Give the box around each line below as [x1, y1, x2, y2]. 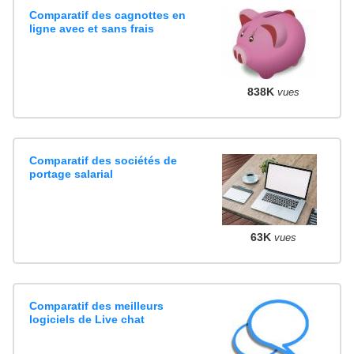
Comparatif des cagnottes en [29, 9, 186, 22]
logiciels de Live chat [29, 312, 145, 326]
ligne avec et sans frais [29, 22, 155, 36]
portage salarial [29, 167, 114, 180]
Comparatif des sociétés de [29, 153, 178, 167]
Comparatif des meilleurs [29, 299, 164, 312]
